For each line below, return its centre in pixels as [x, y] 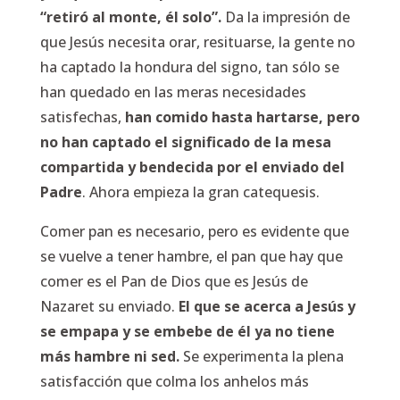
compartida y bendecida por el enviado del [192, 167]
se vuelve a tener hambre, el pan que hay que [191, 256]
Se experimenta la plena [261, 356]
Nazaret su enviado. [109, 306]
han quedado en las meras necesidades [173, 92]
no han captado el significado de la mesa [185, 142]
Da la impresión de [285, 17]
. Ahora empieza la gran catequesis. [200, 192]
